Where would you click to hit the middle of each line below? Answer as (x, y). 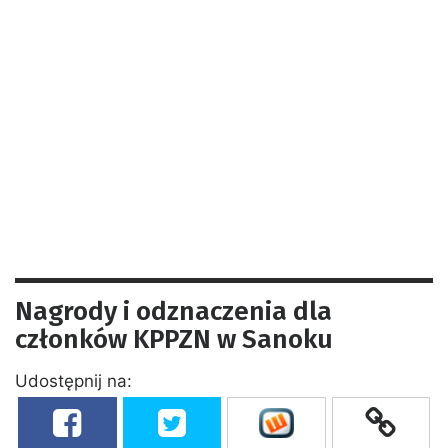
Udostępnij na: (73, 380)
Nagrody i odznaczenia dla (173, 311)
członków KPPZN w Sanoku (174, 339)
